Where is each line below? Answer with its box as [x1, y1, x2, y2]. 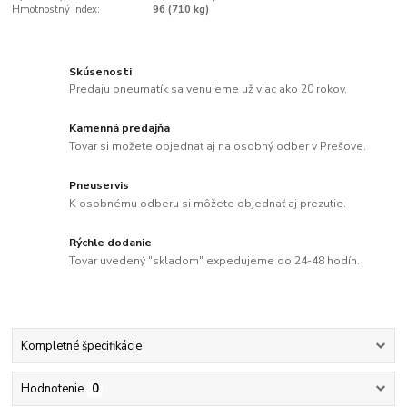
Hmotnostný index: [12, 3, 101, 17]
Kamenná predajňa [69, 121, 171, 136]
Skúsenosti [69, 64, 133, 79]
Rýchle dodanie [69, 235, 153, 251]
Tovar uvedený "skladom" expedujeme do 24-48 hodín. [69, 253, 361, 268]
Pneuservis [69, 178, 130, 194]
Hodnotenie [20, 381, 84, 398]
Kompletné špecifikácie [20, 338, 142, 355]
